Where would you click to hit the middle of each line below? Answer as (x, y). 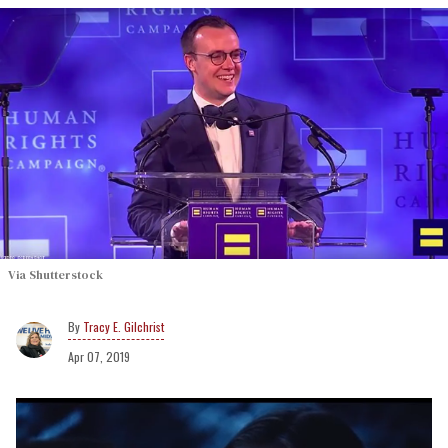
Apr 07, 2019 (99, 356)
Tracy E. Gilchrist (123, 326)
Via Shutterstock (55, 274)
